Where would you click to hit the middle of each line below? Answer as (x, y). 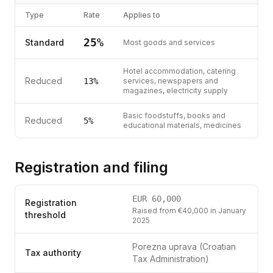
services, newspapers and (171, 81)
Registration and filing (91, 167)
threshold (45, 215)
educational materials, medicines (182, 125)
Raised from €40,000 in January (189, 211)
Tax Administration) (171, 259)
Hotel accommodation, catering (179, 71)
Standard (44, 42)
